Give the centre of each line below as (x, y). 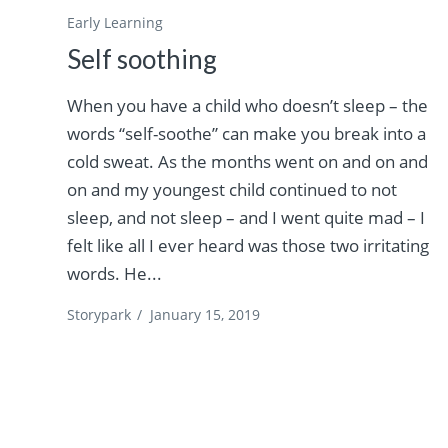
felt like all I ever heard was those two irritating (248, 246)
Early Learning (115, 23)
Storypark (99, 315)
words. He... (115, 274)
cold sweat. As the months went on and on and (248, 162)
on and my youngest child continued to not (232, 190)
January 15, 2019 (205, 315)
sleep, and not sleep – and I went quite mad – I (246, 218)
